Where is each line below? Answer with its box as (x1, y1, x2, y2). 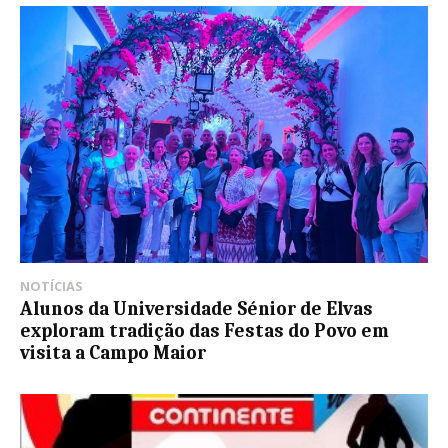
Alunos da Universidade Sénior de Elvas (20, 298, 373, 321)
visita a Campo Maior (20, 342, 206, 365)
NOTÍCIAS (20, 277, 83, 296)
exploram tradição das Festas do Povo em (20, 320, 389, 343)
